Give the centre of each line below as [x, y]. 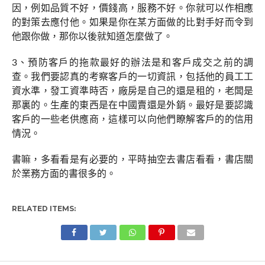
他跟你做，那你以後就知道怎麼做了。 [92, 37]
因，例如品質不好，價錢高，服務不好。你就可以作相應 [132, 8]
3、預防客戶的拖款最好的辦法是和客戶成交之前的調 [132, 63]
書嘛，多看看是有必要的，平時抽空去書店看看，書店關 [132, 160]
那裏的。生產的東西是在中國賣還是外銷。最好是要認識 [132, 105]
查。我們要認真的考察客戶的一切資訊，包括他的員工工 [132, 77]
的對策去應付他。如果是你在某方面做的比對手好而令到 [132, 22]
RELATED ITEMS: [43, 209]
